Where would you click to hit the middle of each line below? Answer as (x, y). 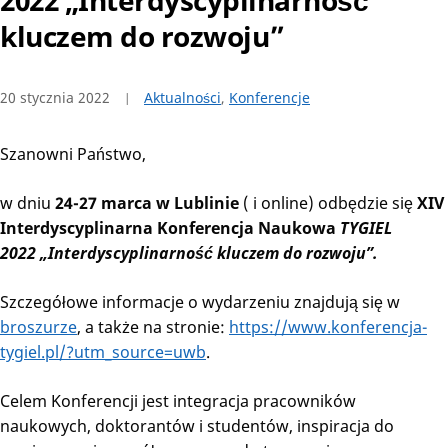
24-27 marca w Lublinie (147, 203)
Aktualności (182, 98)
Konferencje (269, 98)
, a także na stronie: (153, 327)
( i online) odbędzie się (328, 203)
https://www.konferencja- (328, 327)
